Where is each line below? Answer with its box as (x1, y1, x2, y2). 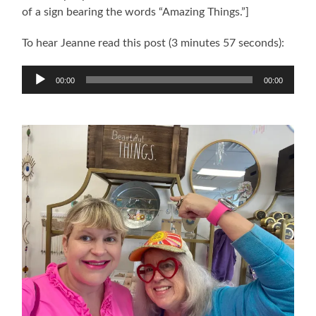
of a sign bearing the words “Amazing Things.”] (22, 6, 250, 18)
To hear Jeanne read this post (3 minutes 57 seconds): (22, 37, 285, 49)
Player (21, 78, 53, 90)
